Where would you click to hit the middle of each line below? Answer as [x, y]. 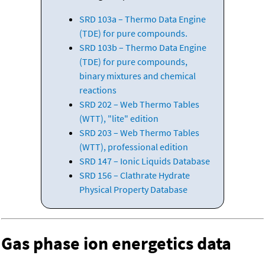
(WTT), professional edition [133, 147]
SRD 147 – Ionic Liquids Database [144, 161]
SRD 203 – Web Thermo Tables [139, 133]
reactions [98, 90]
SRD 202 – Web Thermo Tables [139, 104]
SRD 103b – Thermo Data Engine [143, 48]
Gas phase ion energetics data [116, 243]
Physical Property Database [133, 190]
